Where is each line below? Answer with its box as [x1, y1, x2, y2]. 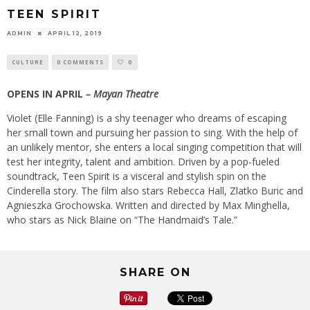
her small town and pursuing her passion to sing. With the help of [7, 125, 298, 139]
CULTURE [12, 57, 44, 66]
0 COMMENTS [57, 57, 104, 66]
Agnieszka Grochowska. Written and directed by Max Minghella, [7, 198, 290, 212]
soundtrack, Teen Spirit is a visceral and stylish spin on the [7, 169, 266, 183]
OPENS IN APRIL [7, 86, 86, 100]
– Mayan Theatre [86, 86, 158, 100]
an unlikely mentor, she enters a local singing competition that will [7, 140, 302, 154]
